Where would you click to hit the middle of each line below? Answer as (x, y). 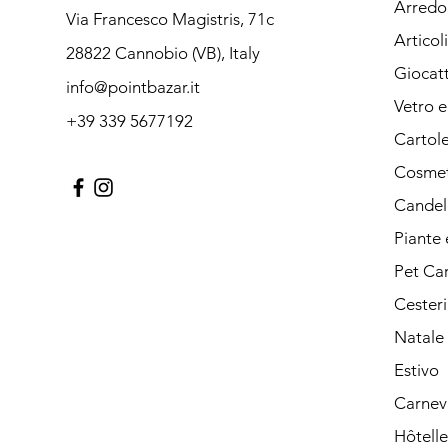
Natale (418, 336)
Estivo (416, 369)
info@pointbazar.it (132, 86)
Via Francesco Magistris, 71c (169, 18)
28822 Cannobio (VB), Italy (162, 52)
